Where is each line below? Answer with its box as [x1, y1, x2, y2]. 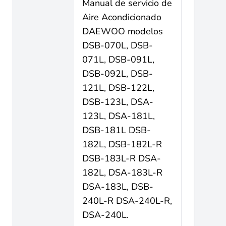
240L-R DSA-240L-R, [82, 195, 172, 207]
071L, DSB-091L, [82, 53, 154, 66]
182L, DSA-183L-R [82, 166, 162, 179]
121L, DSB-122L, [82, 82, 154, 94]
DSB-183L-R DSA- [82, 152, 161, 164]
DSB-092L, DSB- [82, 68, 153, 80]
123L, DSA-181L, [82, 110, 155, 122]
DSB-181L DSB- [82, 124, 151, 136]
